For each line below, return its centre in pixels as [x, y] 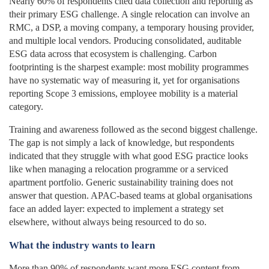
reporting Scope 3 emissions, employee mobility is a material [123, 93]
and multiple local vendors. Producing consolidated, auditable [125, 40]
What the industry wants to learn [83, 245]
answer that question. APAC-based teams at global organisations [131, 195]
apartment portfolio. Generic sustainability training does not [121, 182]
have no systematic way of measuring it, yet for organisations [124, 80]
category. [26, 106]
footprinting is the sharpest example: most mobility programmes [129, 67]
